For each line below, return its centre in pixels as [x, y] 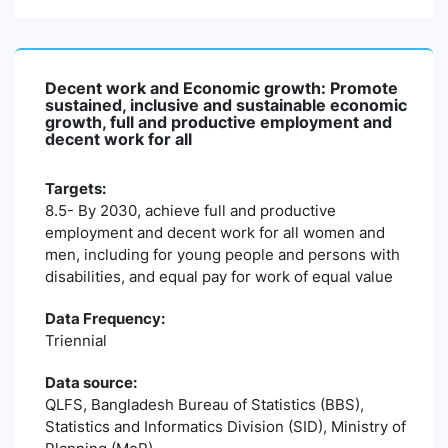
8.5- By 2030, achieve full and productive [190, 210]
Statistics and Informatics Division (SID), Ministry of [225, 426]
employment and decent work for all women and [215, 232]
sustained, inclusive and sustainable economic [226, 105]
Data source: [91, 382]
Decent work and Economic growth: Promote [221, 88]
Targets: [75, 188]
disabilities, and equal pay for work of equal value [219, 276]
